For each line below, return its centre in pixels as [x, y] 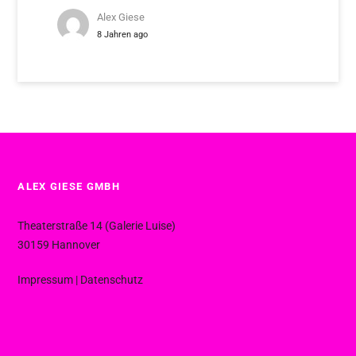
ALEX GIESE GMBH [69, 186]
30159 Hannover [59, 244]
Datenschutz [112, 279]
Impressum [46, 279]
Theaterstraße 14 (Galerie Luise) [97, 225]
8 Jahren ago [123, 34]
